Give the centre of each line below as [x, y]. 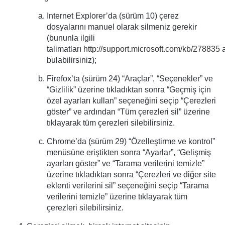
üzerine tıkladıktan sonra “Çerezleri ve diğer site [131, 175]
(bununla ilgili [71, 38]
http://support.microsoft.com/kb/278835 [152, 49]
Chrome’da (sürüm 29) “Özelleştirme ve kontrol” [131, 141]
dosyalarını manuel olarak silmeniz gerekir [122, 27]
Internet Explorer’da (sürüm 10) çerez [113, 16]
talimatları [65, 49]
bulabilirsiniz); [72, 60]
